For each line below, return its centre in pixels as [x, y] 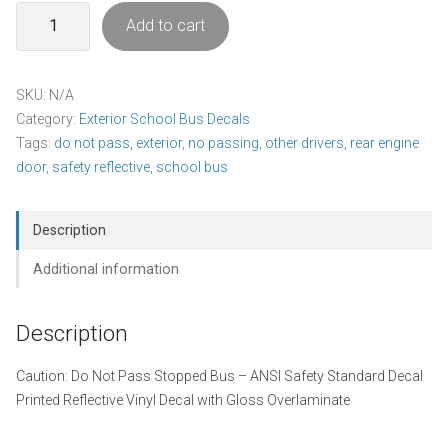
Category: [47, 119]
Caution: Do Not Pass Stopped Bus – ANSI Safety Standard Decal [219, 375]
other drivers [304, 143]
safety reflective [101, 167]
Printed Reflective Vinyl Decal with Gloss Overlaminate [183, 399]
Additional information [106, 268]
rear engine [384, 143]
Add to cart [166, 26]
